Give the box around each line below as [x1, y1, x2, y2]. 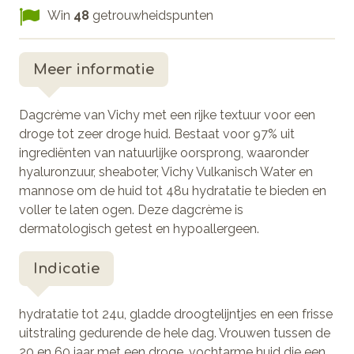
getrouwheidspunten [89, 7, 213, 23]
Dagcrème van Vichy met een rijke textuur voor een [19, 107, 315, 122]
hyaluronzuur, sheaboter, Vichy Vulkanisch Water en [19, 164, 313, 179]
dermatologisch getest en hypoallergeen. [19, 220, 259, 236]
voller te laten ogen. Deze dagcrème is [19, 201, 243, 217]
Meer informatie [33, 61, 154, 77]
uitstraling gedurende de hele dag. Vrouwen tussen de [19, 325, 330, 341]
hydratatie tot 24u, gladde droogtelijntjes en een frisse [19, 306, 333, 322]
